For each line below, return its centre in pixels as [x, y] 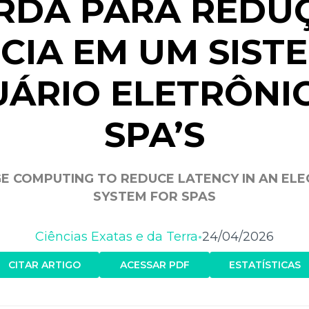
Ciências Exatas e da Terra [117, 236]
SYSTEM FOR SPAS [154, 196]
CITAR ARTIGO [44, 265]
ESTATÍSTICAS [265, 265]
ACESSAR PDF [154, 265]
